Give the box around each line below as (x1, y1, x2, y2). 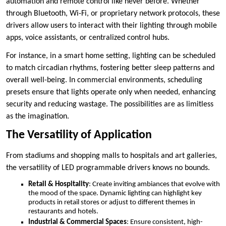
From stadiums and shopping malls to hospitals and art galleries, (6, 152, 217, 160)
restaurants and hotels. (28, 208, 98, 216)
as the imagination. (6, 112, 69, 121)
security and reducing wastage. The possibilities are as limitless (6, 100, 213, 109)
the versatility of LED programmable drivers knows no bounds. (6, 164, 210, 173)
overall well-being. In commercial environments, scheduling (6, 76, 202, 85)
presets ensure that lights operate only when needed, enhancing (6, 88, 216, 97)
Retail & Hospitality (28, 181, 89, 189)
